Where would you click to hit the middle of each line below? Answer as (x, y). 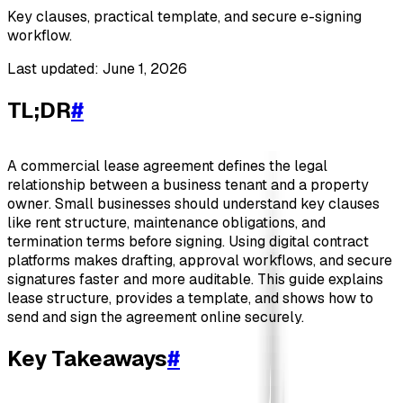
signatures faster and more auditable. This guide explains (195, 280)
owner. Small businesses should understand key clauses (193, 204)
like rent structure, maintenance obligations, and (166, 223)
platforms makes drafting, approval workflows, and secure (200, 261)
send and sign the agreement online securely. (156, 318)
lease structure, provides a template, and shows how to (190, 299)
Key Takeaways (87, 359)
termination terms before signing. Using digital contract (188, 242)
